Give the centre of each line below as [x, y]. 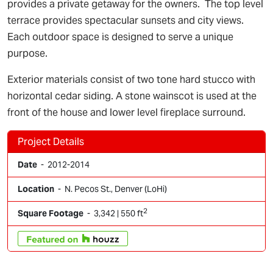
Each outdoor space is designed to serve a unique [120, 37]
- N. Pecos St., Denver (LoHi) [111, 189]
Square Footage [51, 213]
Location [36, 189]
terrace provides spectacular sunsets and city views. [127, 20]
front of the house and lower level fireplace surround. [126, 112]
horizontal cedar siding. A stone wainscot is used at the [132, 96]
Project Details [51, 142]
